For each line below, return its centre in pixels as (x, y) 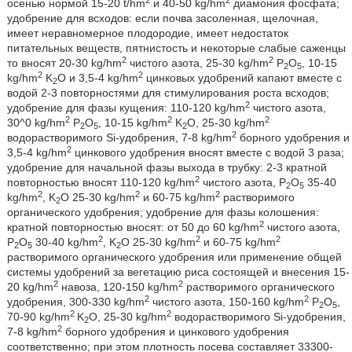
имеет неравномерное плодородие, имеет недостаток (147, 33)
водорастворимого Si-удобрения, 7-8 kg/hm (119, 137)
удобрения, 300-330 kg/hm (75, 302)
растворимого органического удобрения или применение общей (174, 257)
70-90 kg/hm (38, 317)
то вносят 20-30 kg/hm (64, 63)
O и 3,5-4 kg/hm (97, 78)
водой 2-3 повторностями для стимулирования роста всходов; (168, 93)
